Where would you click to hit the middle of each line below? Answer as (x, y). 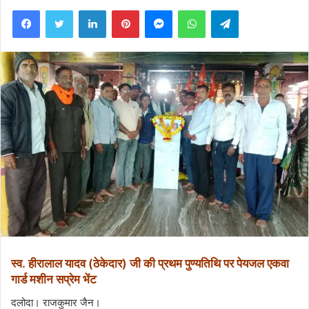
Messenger (196, 9)
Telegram (258, 9)
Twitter (88, 9)
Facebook (60, 9)
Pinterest (158, 9)
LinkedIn (123, 9)
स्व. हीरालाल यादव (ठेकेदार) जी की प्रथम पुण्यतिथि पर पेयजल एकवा (150, 264)
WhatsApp (227, 9)
